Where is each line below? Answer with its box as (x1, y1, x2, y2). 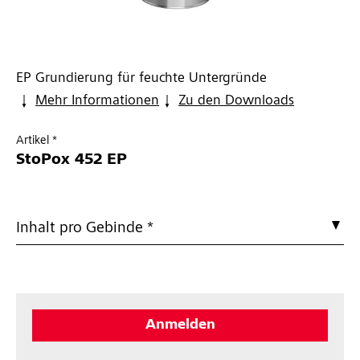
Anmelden (145, 318, 215, 333)
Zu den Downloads (178, 94, 294, 109)
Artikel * (16, 135, 57, 148)
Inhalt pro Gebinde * (16, 221, 153, 238)
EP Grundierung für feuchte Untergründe (16, 72, 267, 87)
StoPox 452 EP (16, 153, 127, 170)
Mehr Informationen (35, 94, 159, 109)
